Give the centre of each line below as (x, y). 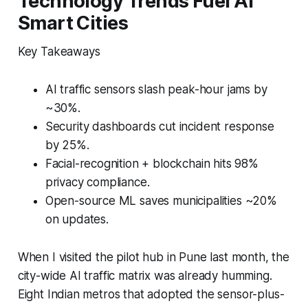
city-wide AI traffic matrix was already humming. (145, 275)
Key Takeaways (59, 51)
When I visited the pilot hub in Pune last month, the (153, 257)
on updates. (77, 219)
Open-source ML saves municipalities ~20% (161, 200)
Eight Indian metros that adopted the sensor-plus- (151, 294)
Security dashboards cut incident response (159, 126)
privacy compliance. (97, 182)
